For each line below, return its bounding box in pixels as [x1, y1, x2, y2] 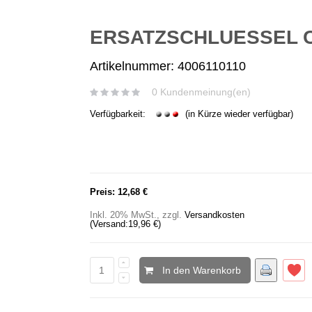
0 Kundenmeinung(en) [151, 86, 251, 97]
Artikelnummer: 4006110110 [89, 59, 246, 73]
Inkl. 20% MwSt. [89, 210, 157, 220]
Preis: [89, 187, 115, 197]
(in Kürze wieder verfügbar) [182, 109, 293, 119]
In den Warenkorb [162, 265, 241, 276]
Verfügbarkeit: [89, 109, 148, 119]
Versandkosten [184, 210, 244, 220]
